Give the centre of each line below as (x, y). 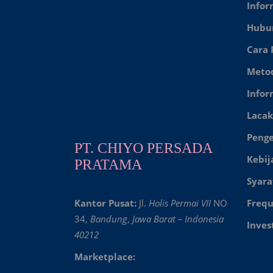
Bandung (109, 218)
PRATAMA (108, 164)
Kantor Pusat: (107, 203)
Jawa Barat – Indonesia (178, 218)
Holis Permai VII (180, 203)
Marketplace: (106, 256)
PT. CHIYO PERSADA (143, 148)
